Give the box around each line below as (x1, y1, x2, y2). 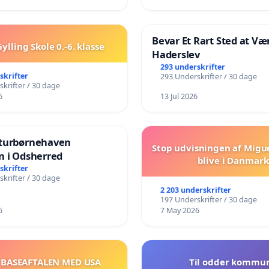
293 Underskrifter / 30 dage (160, 71, 257, 82)
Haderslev (152, 47, 200, 61)
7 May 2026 (160, 205, 199, 216)
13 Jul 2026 (160, 91, 198, 101)
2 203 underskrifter (160, 184, 231, 195)
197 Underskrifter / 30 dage (160, 194, 257, 205)
